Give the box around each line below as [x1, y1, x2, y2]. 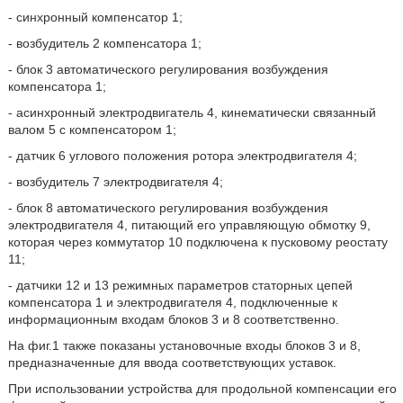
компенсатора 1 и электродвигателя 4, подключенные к [7, 295, 337, 309]
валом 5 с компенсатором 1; [7, 122, 176, 137]
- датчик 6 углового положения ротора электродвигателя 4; [7, 148, 357, 163]
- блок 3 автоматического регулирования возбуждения [7, 62, 328, 76]
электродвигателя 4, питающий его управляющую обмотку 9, [7, 218, 371, 232]
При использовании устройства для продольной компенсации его [7, 381, 397, 396]
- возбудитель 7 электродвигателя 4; [7, 175, 223, 189]
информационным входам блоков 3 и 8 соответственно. [7, 312, 339, 327]
